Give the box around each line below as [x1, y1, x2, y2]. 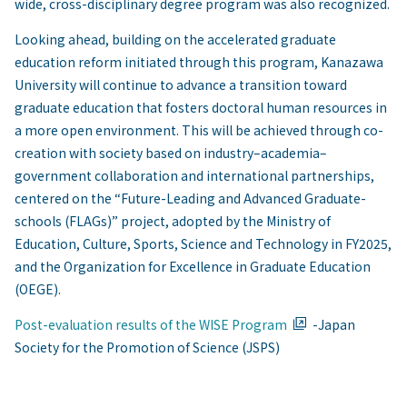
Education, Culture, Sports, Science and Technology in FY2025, [15, 234, 392, 253]
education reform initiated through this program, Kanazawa [15, 53, 383, 71]
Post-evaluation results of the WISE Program [15, 315, 287, 333]
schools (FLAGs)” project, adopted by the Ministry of [15, 212, 331, 230]
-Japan [313, 315, 355, 333]
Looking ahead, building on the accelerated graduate [15, 30, 336, 48]
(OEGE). [15, 280, 61, 298]
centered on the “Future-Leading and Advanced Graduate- [15, 189, 366, 207]
